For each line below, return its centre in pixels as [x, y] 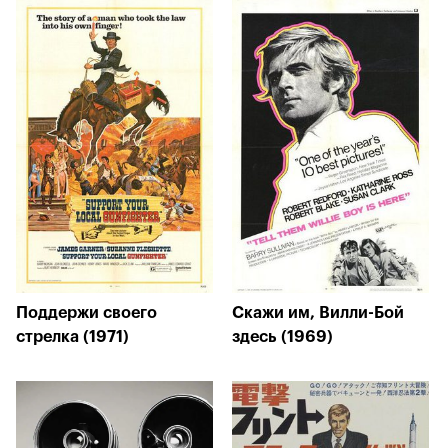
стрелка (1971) [72, 337]
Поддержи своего [86, 313]
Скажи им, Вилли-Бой [318, 313]
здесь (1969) [282, 337]
